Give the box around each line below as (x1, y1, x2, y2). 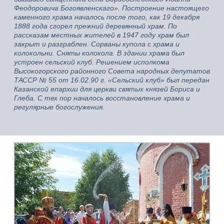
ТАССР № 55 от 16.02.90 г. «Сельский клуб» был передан (14, 75, 209, 84)
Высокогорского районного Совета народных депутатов (14, 66, 210, 75)
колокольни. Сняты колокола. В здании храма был (14, 48, 184, 57)
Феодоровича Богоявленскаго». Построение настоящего (14, 3, 209, 12)
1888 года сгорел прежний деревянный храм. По (14, 21, 177, 30)
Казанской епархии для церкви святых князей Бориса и (14, 84, 200, 93)
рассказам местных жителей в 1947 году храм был (14, 30, 189, 39)
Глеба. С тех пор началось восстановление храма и (14, 93, 190, 102)
